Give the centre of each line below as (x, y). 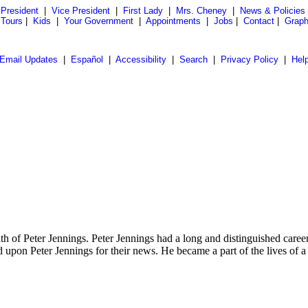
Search (193, 59)
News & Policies (272, 11)
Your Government (99, 21)
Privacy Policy (249, 59)
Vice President (80, 11)
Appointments (173, 21)
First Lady (143, 11)
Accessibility (141, 59)
